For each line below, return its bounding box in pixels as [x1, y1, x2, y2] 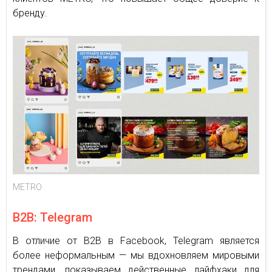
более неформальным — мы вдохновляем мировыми [13, 250, 259, 262]
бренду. [13, 7, 47, 19]
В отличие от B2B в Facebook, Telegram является [13, 235, 259, 247]
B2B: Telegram [13, 210, 92, 225]
